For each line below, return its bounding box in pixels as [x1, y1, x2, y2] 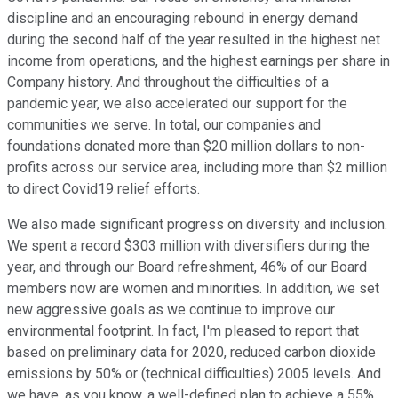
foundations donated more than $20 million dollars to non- [7, 138, 365, 155]
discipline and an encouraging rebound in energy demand [7, 10, 358, 28]
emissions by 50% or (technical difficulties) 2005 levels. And [7, 365, 381, 383]
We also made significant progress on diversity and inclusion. [7, 216, 387, 234]
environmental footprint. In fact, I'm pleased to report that [7, 322, 359, 340]
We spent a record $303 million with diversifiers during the [7, 237, 370, 255]
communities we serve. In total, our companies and [7, 116, 321, 134]
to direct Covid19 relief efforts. [7, 180, 200, 198]
